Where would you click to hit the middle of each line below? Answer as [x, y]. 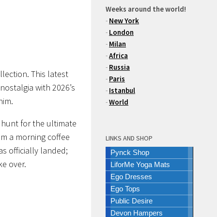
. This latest [48, 74]
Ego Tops [125, 189]
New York [124, 21]
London [121, 32]
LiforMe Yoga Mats [140, 164]
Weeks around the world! [146, 9]
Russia [119, 67]
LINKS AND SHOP [129, 138]
